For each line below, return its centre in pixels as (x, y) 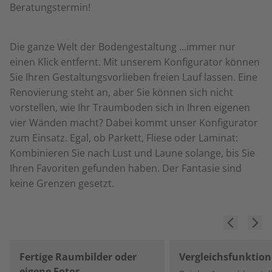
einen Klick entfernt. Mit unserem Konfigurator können (135, 62)
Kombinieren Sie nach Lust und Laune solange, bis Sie (132, 153)
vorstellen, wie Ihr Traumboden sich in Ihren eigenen (130, 107)
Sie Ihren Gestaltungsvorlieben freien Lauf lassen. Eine (134, 77)
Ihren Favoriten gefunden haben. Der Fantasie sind (126, 168)
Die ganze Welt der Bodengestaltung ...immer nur (123, 47)
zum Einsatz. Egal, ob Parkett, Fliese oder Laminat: (124, 138)
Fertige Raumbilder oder (78, 257)
